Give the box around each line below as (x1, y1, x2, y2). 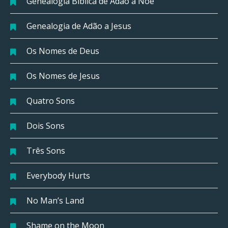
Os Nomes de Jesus (26, 70, 100, 81)
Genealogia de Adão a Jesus (26, 20, 131, 32)
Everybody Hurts (26, 169, 90, 181)
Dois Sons (26, 120, 65, 131)
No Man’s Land (26, 194, 84, 206)
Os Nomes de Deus (26, 45, 99, 56)
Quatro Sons (26, 95, 75, 106)
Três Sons (26, 145, 65, 156)
